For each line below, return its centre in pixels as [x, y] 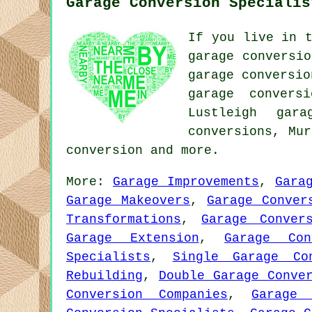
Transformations [124, 219]
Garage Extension [133, 238]
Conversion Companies [147, 295]
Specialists [108, 257]
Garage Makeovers [128, 201]
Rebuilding [104, 276]
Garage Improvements [186, 182]
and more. [181, 150]
